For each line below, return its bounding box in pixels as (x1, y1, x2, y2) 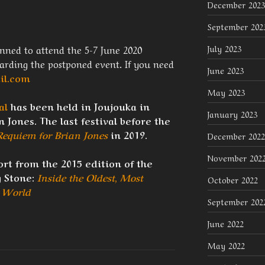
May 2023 (207, 86, 245, 98)
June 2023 (207, 64, 244, 76)
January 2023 (207, 108, 257, 120)
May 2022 (207, 239, 245, 251)
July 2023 (207, 42, 241, 54)
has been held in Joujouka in (8, 98, 150, 113)
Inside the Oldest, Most (37, 169, 143, 184)
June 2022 (207, 217, 244, 230)
